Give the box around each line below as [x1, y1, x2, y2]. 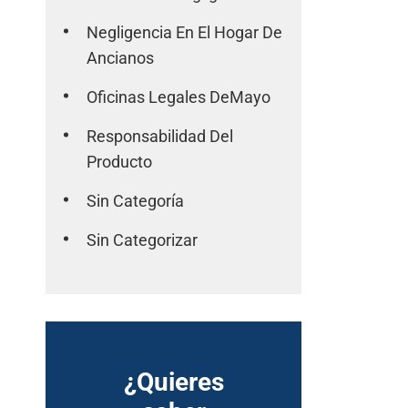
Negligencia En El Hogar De [87, 23, 283, 42]
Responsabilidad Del [87, 127, 234, 146]
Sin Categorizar [87, 230, 199, 250]
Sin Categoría [87, 191, 185, 210]
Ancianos [87, 48, 155, 67]
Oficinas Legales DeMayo [87, 87, 271, 107]
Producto [87, 152, 153, 171]
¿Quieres [123, 367, 224, 397]
